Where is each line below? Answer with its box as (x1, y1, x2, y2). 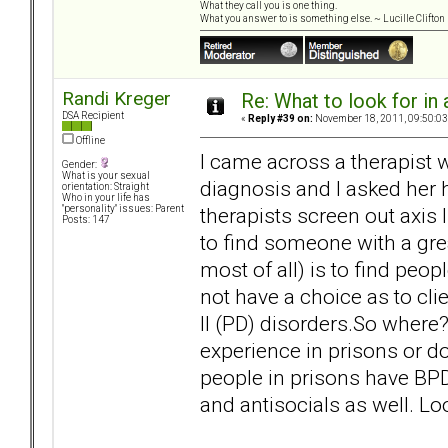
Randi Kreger (62, 87, 171, 111)
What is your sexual (62, 170, 150, 182)
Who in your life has (62, 192, 150, 204)
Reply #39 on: (248, 113, 313, 125)
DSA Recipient (62, 110, 124, 122)
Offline (74, 135, 105, 147)
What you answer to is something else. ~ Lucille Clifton (200, 13, 445, 25)
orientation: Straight (62, 181, 149, 193)
